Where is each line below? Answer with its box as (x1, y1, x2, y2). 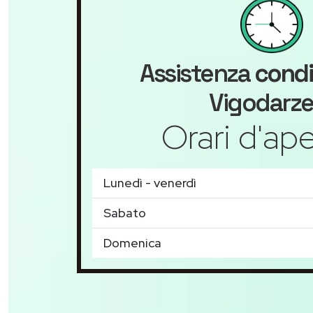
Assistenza (140, 58, 254, 89)
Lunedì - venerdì (103, 175, 196, 191)
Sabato (103, 205, 146, 221)
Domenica (103, 235, 161, 251)
